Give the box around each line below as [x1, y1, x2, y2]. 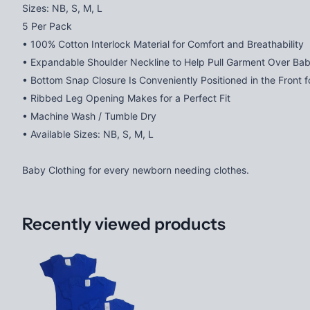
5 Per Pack [22, 19, 72, 32]
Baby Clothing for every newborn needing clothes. [22, 163, 249, 176]
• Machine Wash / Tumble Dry [22, 109, 156, 122]
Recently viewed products [22, 213, 226, 234]
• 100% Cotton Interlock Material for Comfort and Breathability [22, 37, 304, 50]
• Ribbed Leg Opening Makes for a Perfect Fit [22, 91, 230, 104]
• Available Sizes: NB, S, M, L [22, 127, 154, 140]
